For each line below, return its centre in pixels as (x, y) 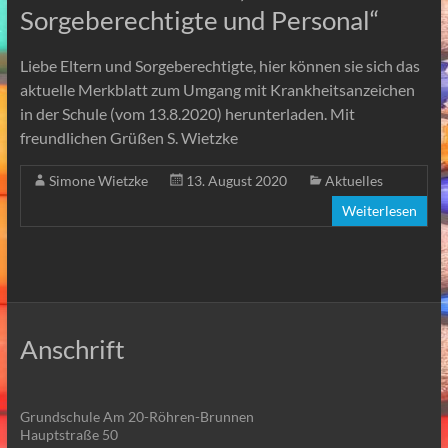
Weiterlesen (380, 210)
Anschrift (72, 348)
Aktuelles (353, 180)
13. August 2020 (236, 180)
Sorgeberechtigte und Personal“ (199, 19)
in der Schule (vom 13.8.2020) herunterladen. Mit (187, 113)
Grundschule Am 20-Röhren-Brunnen (136, 416)
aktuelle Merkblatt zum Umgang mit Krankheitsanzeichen (217, 89)
